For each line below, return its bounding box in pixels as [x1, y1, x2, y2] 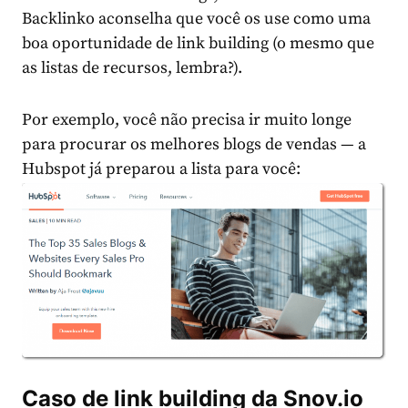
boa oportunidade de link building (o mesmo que [22, 33, 374, 55]
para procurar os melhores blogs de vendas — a [22, 134, 366, 156]
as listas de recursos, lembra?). [22, 57, 242, 79]
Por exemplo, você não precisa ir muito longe [22, 109, 352, 131]
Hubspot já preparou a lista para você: [22, 158, 301, 180]
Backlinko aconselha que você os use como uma [22, 8, 371, 30]
